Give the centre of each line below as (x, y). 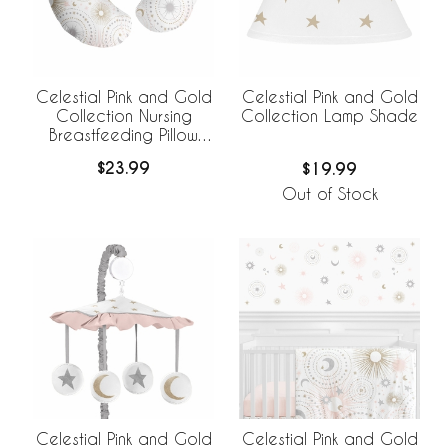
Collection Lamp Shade (329, 116)
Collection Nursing (123, 115)
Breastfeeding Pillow (123, 134)
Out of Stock (329, 194)
